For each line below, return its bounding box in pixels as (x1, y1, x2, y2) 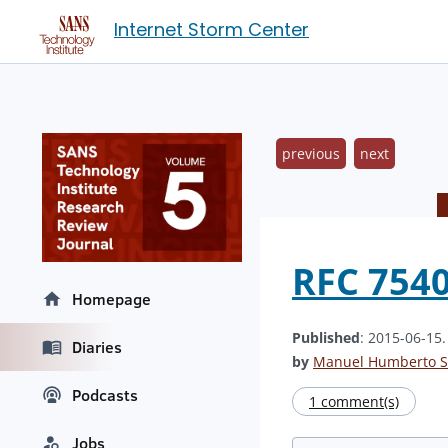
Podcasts (72, 384, 138, 407)
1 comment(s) (309, 392, 399, 411)
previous (282, 144, 340, 163)
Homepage (72, 288, 151, 311)
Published (292, 328, 360, 347)
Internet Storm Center (114, 17, 309, 42)
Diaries (72, 336, 122, 359)
